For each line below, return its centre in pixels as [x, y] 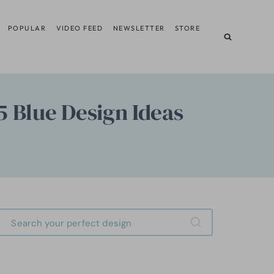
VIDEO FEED [80, 28]
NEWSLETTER [139, 28]
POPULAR [27, 28]
